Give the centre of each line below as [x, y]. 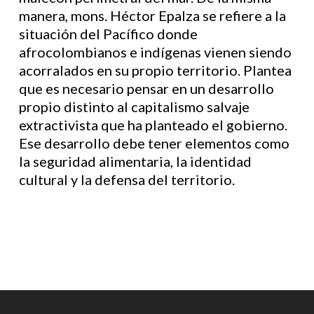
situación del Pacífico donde [108, 34]
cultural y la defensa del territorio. [127, 179]
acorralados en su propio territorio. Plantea [155, 70]
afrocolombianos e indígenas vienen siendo [155, 52]
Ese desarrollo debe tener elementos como [154, 143]
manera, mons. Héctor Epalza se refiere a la [152, 15]
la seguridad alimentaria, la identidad [135, 161]
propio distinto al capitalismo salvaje [134, 107]
